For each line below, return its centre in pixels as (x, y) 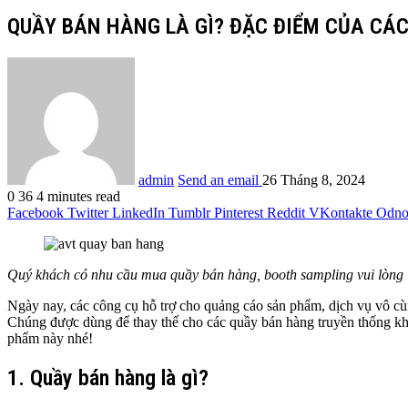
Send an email (218, 179)
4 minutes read (78, 196)
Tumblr (189, 212)
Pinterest (239, 212)
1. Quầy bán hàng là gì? (108, 377)
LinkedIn (138, 212)
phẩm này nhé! (50, 338)
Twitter (88, 212)
